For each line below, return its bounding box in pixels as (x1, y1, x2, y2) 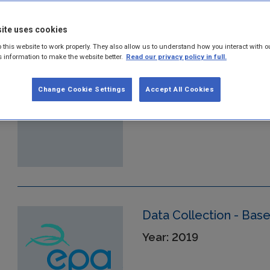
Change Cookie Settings (38, 85, 126, 93)
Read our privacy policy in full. (126, 52, 227, 61)
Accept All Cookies (146, 85, 215, 93)
